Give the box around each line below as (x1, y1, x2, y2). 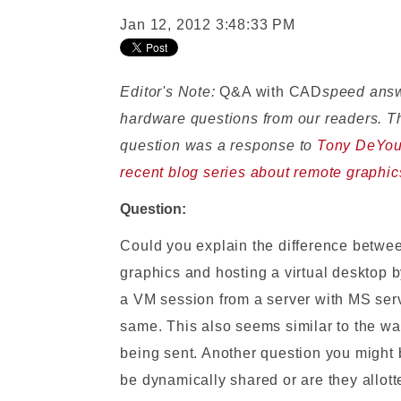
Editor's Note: (120, 84, 220, 99)
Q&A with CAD (219, 84, 322, 99)
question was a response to (120, 138, 317, 153)
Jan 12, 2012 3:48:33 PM (120, 17, 295, 32)
